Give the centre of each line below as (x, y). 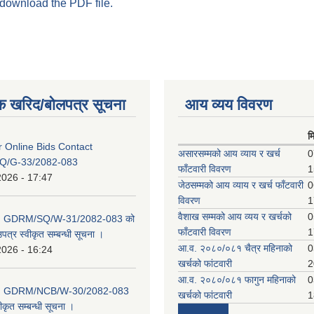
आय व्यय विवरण (228, 105)
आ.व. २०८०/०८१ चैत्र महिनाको (235, 248)
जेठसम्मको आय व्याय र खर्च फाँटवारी (241, 185)
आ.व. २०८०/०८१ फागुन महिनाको (237, 280)
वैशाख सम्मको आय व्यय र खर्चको (235, 217)
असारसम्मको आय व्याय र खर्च (229, 153)
